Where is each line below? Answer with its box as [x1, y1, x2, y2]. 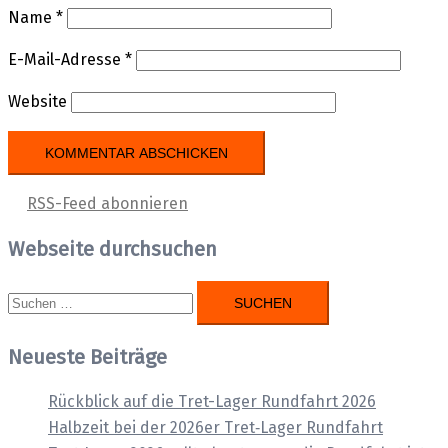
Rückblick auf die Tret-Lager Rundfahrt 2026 [48, 391, 376, 411]
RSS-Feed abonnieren [27, 193, 188, 213]
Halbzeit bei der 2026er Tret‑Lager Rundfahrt [48, 417, 383, 437]
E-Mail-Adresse [8, 49, 125, 69]
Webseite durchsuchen [8, 236, 217, 261]
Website [8, 91, 67, 111]
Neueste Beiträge [8, 344, 167, 369]
